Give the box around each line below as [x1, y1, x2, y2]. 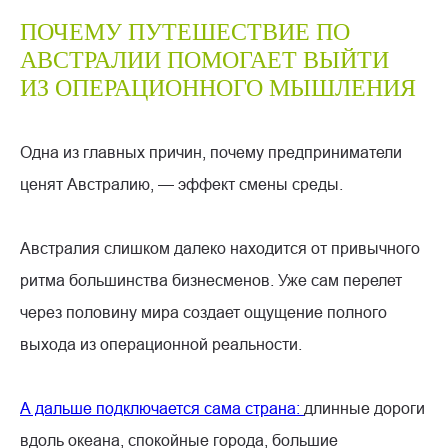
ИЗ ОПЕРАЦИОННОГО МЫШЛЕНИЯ [20, 74, 416, 101]
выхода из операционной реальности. [20, 334, 302, 353]
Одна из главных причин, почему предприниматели [20, 142, 402, 161]
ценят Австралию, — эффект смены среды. [20, 174, 343, 193]
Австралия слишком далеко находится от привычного [20, 238, 420, 257]
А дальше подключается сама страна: [20, 398, 304, 417]
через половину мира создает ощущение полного [20, 302, 387, 321]
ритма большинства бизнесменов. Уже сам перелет [20, 270, 402, 289]
